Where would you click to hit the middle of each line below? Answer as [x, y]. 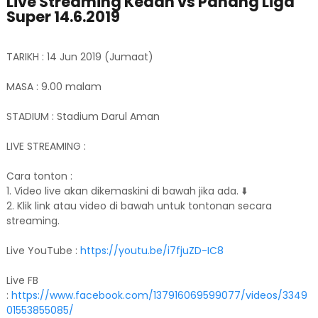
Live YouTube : [43, 251]
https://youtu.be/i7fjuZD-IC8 [152, 251]
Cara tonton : [39, 176]
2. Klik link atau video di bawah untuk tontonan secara [139, 206]
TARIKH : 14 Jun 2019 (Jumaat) [79, 57]
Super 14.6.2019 [63, 17]
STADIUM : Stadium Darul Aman [83, 116]
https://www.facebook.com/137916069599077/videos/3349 [159, 295]
